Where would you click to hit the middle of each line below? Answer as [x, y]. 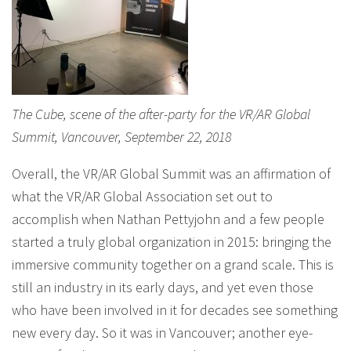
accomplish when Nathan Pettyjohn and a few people [168, 219]
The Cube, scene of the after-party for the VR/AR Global [161, 114]
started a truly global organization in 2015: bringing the [172, 242]
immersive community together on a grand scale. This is [173, 264]
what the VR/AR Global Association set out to [142, 196]
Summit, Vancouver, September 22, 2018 [121, 137]
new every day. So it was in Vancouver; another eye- [162, 333]
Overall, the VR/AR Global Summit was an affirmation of [171, 174]
